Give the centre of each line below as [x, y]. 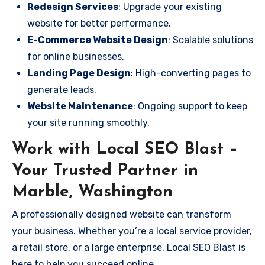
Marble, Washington [92, 192]
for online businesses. [76, 56]
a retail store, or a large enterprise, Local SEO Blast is [129, 248]
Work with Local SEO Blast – [125, 149]
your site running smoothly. [88, 122]
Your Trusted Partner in [105, 171]
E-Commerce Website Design [98, 40]
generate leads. [62, 89]
